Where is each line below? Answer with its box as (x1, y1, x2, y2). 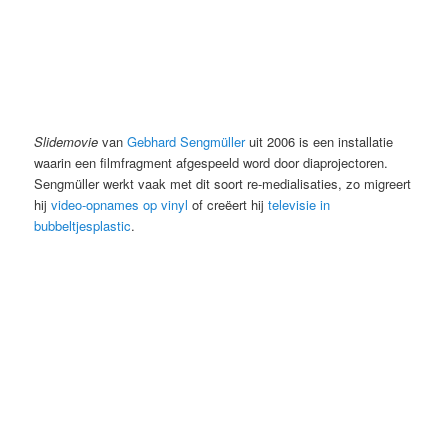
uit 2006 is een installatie (245, 132, 394, 151)
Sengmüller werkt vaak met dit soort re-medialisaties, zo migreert (34, 174, 412, 193)
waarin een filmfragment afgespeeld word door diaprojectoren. (34, 153, 389, 172)
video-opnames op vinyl (51, 195, 189, 214)
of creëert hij (188, 195, 269, 214)
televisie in (268, 195, 331, 214)
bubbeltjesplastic (34, 216, 132, 235)
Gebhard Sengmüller (127, 132, 246, 151)
